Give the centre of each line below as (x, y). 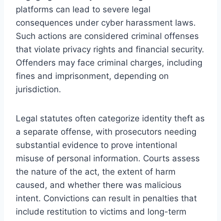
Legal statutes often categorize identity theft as (110, 118)
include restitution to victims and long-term (101, 211)
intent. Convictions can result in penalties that (106, 198)
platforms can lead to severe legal (83, 9)
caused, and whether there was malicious (99, 185)
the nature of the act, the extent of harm (96, 171)
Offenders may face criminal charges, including (109, 62)
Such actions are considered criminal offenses (107, 36)
